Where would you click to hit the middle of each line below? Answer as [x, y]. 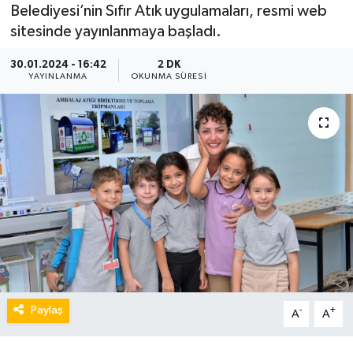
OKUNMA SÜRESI [169, 77]
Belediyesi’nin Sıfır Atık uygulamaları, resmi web [168, 11]
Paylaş [46, 310]
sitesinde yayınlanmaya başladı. [115, 31]
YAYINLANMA [58, 77]
